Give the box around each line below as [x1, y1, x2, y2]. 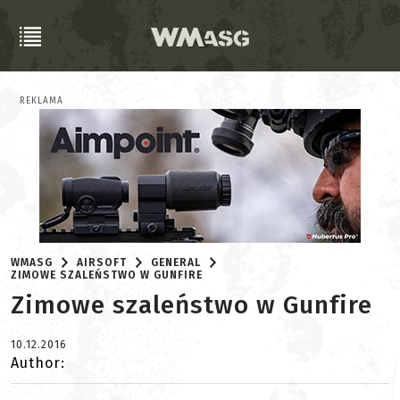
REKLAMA [20, 96, 63, 106]
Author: [11, 354, 65, 371]
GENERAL [151, 256, 202, 269]
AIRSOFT [77, 256, 128, 269]
